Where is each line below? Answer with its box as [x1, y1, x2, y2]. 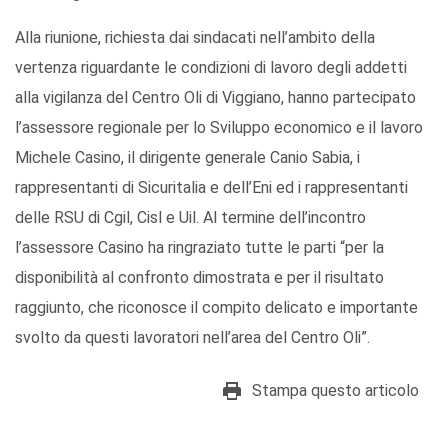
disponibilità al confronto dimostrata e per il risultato [15, 267, 384, 287]
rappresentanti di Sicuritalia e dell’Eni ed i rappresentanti [15, 177, 408, 197]
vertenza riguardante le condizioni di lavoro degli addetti [15, 57, 407, 77]
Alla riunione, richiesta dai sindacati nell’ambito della [15, 27, 375, 47]
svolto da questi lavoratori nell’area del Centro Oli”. [15, 327, 374, 347]
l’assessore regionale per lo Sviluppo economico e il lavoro [15, 117, 423, 137]
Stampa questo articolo [252, 380, 419, 400]
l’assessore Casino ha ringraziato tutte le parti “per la [15, 237, 384, 257]
